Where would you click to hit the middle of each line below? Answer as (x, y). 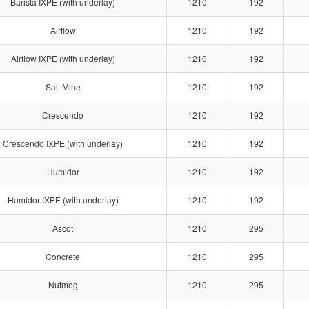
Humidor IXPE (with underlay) (63, 200)
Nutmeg (63, 285)
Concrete (63, 256)
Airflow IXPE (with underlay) (63, 58)
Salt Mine (63, 87)
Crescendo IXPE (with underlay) (63, 143)
